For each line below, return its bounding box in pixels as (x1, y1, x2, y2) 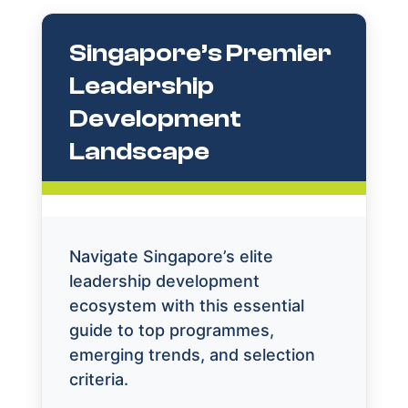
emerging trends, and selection (68, 345, 315, 365)
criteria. (68, 370, 128, 390)
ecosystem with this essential (68, 296, 304, 316)
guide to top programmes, (68, 321, 274, 341)
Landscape (68, 137, 209, 167)
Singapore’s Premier (68, 38, 331, 68)
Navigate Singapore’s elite (68, 247, 273, 267)
